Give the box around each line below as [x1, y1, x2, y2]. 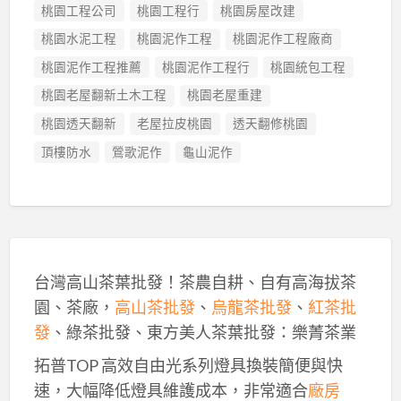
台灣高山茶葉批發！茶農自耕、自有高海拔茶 [33, 272, 356, 293]
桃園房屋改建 [220, 3, 296, 18]
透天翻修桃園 [233, 116, 309, 132]
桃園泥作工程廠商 [233, 31, 334, 47]
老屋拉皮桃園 [137, 116, 213, 132]
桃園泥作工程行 [162, 59, 251, 74]
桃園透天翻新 [41, 116, 117, 132]
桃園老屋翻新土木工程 [41, 88, 167, 103]
